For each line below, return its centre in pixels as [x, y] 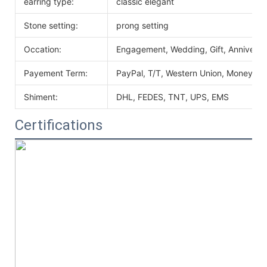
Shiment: [41, 97]
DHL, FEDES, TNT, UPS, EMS [173, 97]
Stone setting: [51, 25]
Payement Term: [56, 73]
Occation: [43, 49]
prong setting [142, 25]
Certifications [59, 125]
